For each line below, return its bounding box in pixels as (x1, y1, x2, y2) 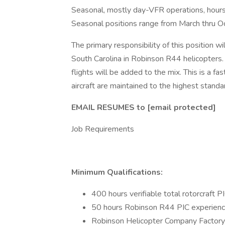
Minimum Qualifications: (71, 167, 163, 178)
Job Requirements (71, 124, 134, 135)
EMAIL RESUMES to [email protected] (71, 102, 216, 113)
